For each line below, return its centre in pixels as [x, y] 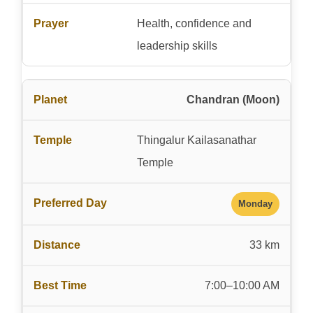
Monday [255, 203]
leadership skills [177, 45]
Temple [155, 162]
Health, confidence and [194, 23]
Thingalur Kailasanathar [196, 140]
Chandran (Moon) [233, 99]
